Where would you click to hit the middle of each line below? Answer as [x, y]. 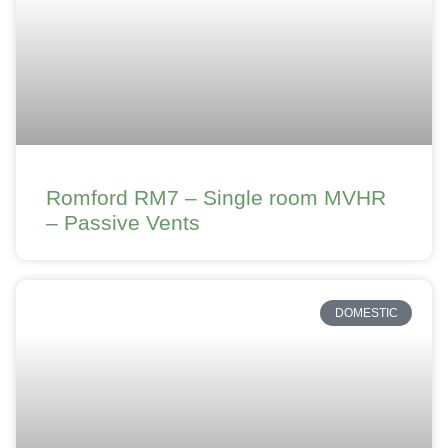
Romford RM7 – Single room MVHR [216, 197]
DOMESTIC [366, 313]
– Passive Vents [123, 222]
